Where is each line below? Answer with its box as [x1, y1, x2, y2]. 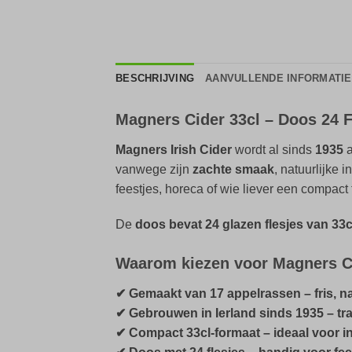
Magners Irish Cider [115, 142, 232, 156]
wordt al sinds [232, 142, 315, 156]
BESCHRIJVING [115, 71, 195, 84]
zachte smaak [192, 162, 274, 176]
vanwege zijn [115, 162, 192, 176]
